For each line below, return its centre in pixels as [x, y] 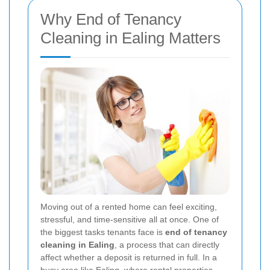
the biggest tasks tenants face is [103, 232]
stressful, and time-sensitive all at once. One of [130, 219]
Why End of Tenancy [111, 19]
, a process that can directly [167, 245]
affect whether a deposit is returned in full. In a [129, 257]
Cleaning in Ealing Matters [130, 38]
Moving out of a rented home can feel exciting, [129, 207]
